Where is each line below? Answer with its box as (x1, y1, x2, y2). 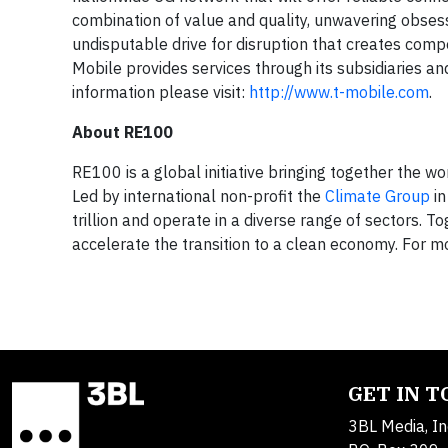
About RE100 (72, 122, 173, 142)
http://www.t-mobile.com (249, 82, 429, 102)
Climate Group (325, 186, 430, 206)
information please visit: (72, 82, 249, 102)
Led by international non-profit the (72, 186, 325, 206)
